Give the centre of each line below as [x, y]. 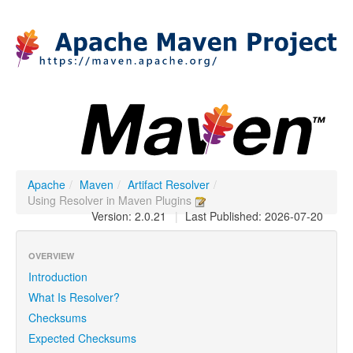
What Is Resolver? [74, 297]
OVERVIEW [51, 256]
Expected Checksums [82, 338]
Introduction [58, 277]
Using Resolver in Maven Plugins [111, 200]
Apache [46, 184]
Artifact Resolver [169, 184]
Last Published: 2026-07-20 [253, 216]
